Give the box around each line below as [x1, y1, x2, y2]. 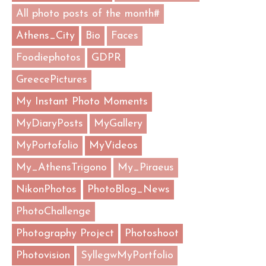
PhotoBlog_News [87, 183, 170, 195]
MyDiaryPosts [16, 118, 83, 129]
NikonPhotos [16, 183, 77, 195]
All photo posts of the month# [16, 8, 160, 20]
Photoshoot [125, 227, 179, 239]
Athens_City [16, 30, 75, 42]
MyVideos [89, 140, 138, 151]
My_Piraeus [118, 161, 174, 173]
